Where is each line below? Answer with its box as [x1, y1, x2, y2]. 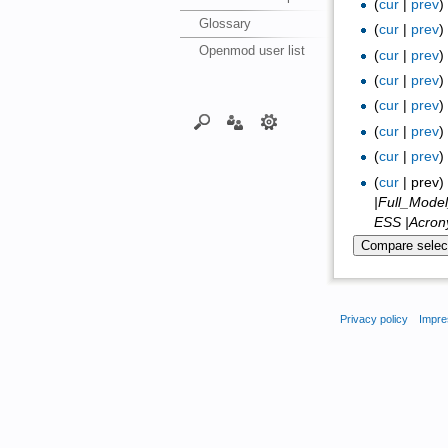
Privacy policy [340, 312, 408, 325]
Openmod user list [199, 42, 306, 58]
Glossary [199, 15, 252, 31]
